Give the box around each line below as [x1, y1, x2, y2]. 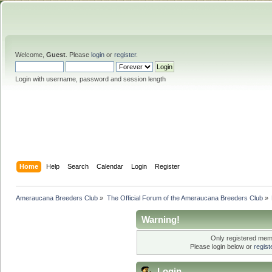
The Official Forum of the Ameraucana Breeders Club [106, 194, 263, 202]
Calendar [97, 162, 124, 170]
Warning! [141, 214, 180, 225]
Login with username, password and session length [15, 75, 166, 83]
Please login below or [190, 243, 254, 251]
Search [67, 162, 89, 170]
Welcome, [15, 51, 46, 58]
